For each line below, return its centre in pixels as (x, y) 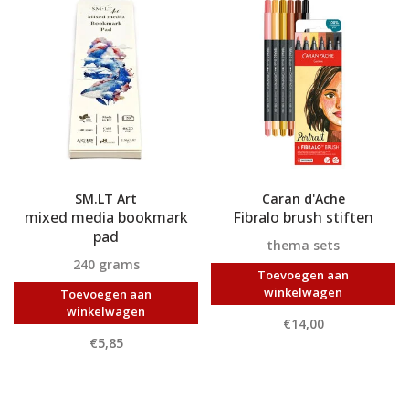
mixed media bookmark (106, 217)
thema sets (303, 245)
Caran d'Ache (303, 199)
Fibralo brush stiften (303, 217)
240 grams (106, 264)
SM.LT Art (106, 199)
